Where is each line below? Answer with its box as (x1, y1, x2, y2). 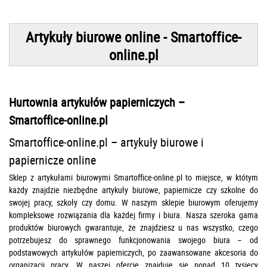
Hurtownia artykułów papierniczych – (9, 94, 185, 111)
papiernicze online (9, 152, 96, 169)
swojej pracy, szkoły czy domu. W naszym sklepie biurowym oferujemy (9, 197, 258, 209)
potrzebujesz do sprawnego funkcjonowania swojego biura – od (9, 234, 258, 246)
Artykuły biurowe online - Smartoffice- (26, 27, 241, 47)
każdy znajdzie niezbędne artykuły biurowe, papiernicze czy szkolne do (9, 184, 258, 196)
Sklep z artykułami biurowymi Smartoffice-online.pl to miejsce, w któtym (9, 172, 258, 184)
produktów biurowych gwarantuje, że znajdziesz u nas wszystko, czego (9, 222, 258, 234)
